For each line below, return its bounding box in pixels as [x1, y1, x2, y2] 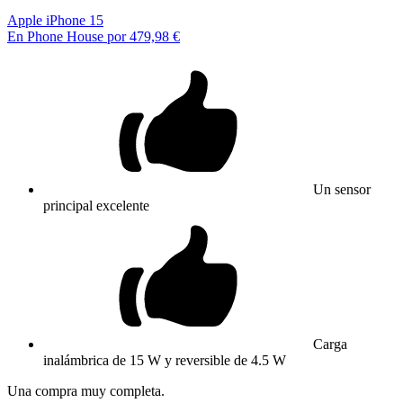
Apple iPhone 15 [7, 12, 103, 28]
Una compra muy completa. [7, 382, 165, 399]
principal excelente [43, 197, 149, 213]
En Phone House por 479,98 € [7, 28, 180, 44]
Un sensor [313, 181, 371, 197]
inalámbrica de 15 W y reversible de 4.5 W [43, 352, 286, 368]
